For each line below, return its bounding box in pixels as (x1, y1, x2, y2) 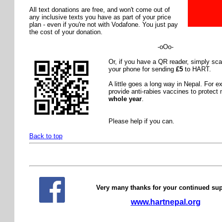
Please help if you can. (109, 117, 174, 125)
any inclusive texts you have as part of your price (29, 13, 171, 21)
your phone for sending (109, 65, 176, 73)
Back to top (29, 132, 62, 140)
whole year (109, 95, 142, 103)
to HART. (183, 65, 211, 73)
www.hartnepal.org (130, 197, 201, 206)
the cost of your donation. (29, 28, 103, 36)
